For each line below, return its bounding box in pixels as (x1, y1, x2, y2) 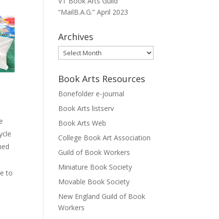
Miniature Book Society (58, 162, 132, 172)
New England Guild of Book (58, 192, 146, 201)
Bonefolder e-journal (58, 89, 125, 98)
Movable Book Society (58, 177, 130, 186)
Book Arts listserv (58, 104, 114, 113)
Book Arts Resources (58, 73, 146, 85)
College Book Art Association (58, 133, 151, 142)
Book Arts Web (58, 118, 107, 128)
